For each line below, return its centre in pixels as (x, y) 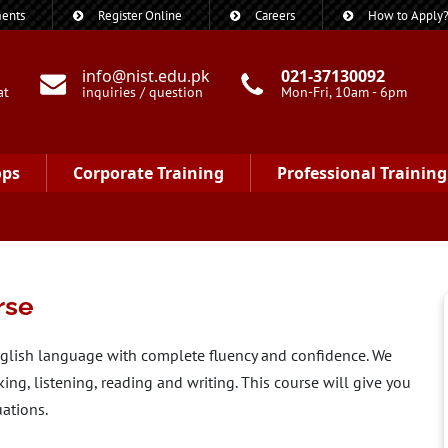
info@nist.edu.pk (146, 76)
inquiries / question (143, 92)
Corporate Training (148, 173)
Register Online (140, 15)
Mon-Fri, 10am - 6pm (344, 92)
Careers (275, 15)
